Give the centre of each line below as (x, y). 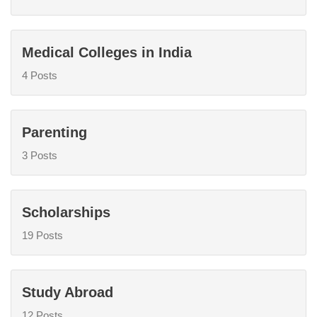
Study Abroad (68, 292)
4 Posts (40, 75)
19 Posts (42, 235)
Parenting (54, 132)
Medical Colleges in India (107, 52)
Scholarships (66, 212)
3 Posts (40, 155)
